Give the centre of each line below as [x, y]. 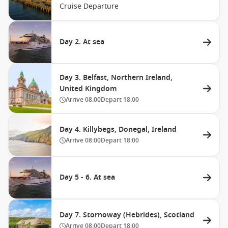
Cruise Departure [89, 6]
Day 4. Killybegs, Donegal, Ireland [118, 130]
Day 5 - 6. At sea [87, 177]
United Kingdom [88, 89]
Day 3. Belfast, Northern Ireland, [116, 78]
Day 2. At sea [82, 42]
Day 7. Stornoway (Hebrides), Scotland [127, 215]
